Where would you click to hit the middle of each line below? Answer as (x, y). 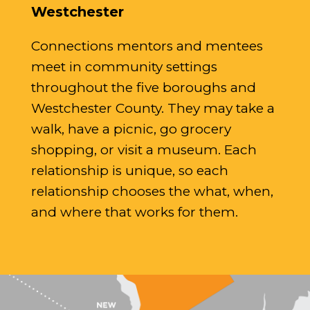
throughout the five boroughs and (143, 87)
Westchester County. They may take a (153, 108)
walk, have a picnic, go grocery (131, 129)
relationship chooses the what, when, (152, 191)
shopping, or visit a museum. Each (144, 149)
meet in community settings (124, 66)
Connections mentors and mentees (147, 46)
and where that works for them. (134, 212)
